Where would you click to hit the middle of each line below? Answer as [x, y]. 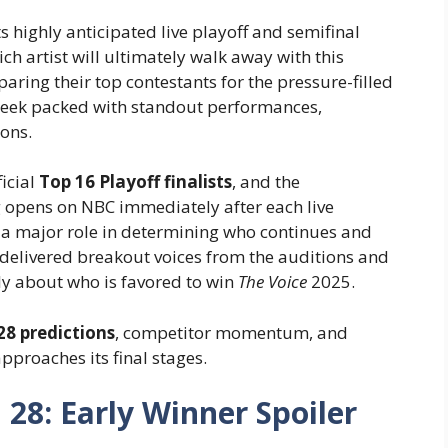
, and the [266, 182]
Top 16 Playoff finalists [135, 182]
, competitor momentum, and [231, 332]
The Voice [272, 282]
